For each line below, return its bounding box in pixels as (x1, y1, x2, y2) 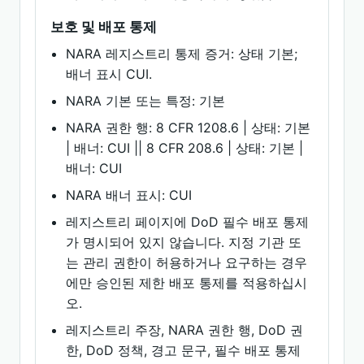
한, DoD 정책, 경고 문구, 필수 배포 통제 (66, 342, 301, 358)
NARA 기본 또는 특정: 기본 (66, 93, 226, 109)
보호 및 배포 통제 (50, 19, 157, 35)
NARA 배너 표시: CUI (66, 187, 193, 203)
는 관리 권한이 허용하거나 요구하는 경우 (66, 254, 308, 271)
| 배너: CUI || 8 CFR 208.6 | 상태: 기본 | (66, 140, 304, 156)
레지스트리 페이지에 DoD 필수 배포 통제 (66, 214, 310, 230)
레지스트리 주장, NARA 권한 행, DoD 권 (66, 322, 304, 338)
